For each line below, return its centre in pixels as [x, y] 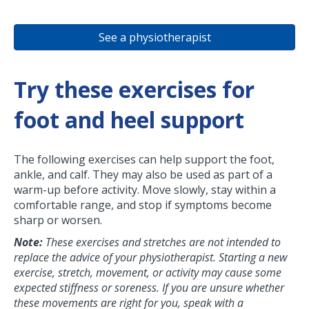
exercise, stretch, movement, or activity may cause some [148, 273]
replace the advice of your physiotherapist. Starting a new [150, 258]
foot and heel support [129, 120]
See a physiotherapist [154, 38]
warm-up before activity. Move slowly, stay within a [145, 190]
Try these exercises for [134, 90]
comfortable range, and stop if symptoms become [143, 205]
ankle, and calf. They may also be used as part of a [143, 175]
